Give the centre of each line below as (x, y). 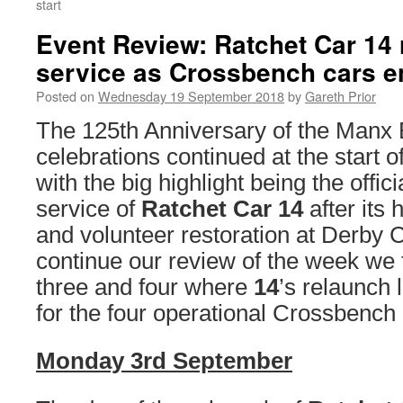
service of (89, 209)
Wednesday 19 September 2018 (191, 96)
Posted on (65, 96)
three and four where (145, 287)
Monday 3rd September (164, 361)
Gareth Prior (340, 96)
